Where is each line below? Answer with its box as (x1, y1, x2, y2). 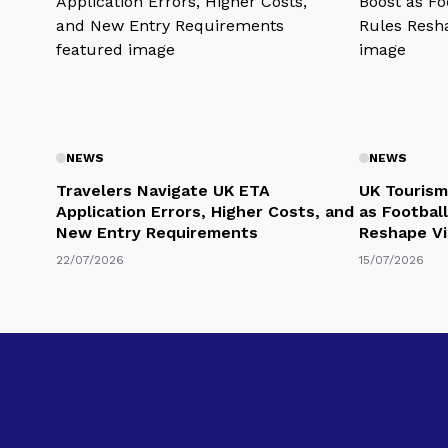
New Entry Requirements (56, 222, 258, 242)
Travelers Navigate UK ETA (56, 180, 270, 200)
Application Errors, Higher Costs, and (56, 201, 354, 221)
